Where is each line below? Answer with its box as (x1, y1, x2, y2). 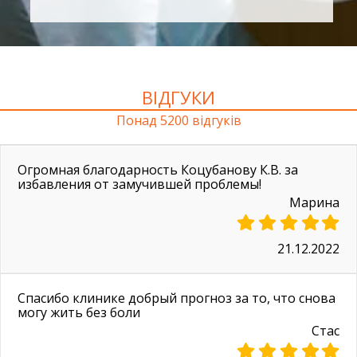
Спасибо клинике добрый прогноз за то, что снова (18, 289, 335, 308)
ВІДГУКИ (142, 85, 215, 110)
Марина (289, 194, 339, 212)
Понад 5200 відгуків (116, 112, 241, 130)
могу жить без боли (18, 304, 140, 322)
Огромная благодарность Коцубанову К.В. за (18, 161, 298, 179)
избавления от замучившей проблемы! (18, 175, 261, 194)
